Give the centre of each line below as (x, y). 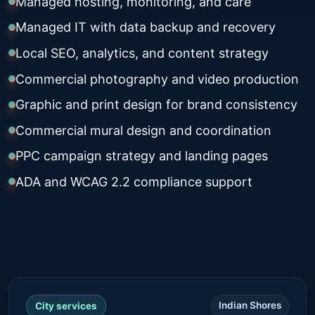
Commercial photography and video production (157, 79)
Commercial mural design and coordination (143, 130)
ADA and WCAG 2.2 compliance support (134, 181)
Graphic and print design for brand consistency (156, 105)
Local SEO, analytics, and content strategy (142, 53)
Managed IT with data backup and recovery (146, 27)
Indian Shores (250, 305)
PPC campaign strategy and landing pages (142, 156)
